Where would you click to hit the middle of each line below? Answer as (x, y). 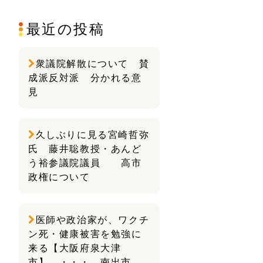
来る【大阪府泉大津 (75, 248)
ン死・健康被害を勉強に (85, 234)
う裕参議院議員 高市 (85, 163)
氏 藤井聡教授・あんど (85, 149)
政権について (59, 177)
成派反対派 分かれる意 (85, 77)
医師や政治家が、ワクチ (92, 220)
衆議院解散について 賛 (92, 63)
